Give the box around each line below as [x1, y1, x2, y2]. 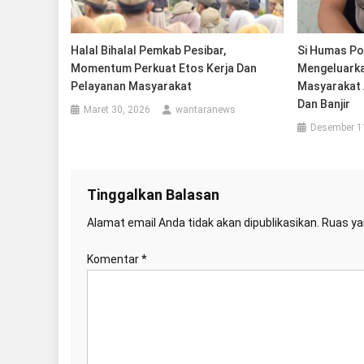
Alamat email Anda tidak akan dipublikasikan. [87, 216, 319, 230]
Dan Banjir [297, 97, 353, 111]
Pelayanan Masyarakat [71, 80, 193, 93]
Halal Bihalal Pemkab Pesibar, [71, 44, 227, 58]
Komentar [87, 253, 141, 266]
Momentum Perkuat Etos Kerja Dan [71, 62, 258, 76]
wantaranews [175, 104, 236, 116]
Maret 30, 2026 [84, 104, 151, 116]
